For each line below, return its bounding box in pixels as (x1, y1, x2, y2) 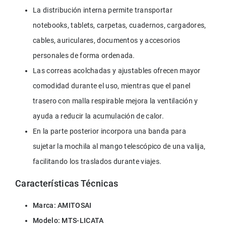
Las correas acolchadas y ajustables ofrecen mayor (33, 66, 202, 75)
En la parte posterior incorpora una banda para (33, 127, 188, 135)
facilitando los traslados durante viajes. (33, 157, 162, 165)
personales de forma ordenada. (33, 51, 135, 60)
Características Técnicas (15, 178, 119, 189)
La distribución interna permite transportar (33, 6, 175, 14)
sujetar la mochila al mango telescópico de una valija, (33, 142, 207, 150)
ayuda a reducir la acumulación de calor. (33, 111, 164, 120)
